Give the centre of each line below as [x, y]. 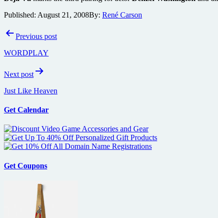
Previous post [36, 36]
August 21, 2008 [63, 15]
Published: [21, 15]
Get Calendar [26, 110]
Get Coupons [26, 165]
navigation [30, 46]
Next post [19, 74]
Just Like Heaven [31, 91]
